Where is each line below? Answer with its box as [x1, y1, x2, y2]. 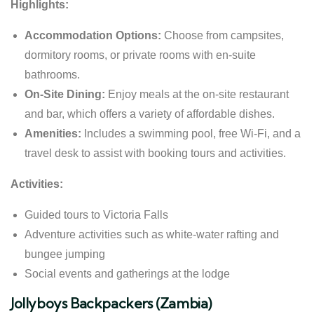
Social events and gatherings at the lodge [25, 267, 230, 280]
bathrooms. [25, 68, 80, 81]
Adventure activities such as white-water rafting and [25, 228, 279, 240]
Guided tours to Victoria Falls [25, 208, 168, 221]
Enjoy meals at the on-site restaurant [105, 88, 289, 100]
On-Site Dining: [25, 88, 105, 100]
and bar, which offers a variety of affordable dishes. [25, 107, 275, 120]
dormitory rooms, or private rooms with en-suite [25, 48, 256, 61]
